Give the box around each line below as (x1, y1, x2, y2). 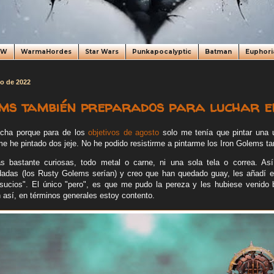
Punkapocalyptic (132, 48, 191, 56)
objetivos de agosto (88, 128, 160, 138)
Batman (205, 48, 232, 56)
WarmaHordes (21, 48, 72, 56)
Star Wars (85, 48, 119, 56)
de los (59, 128, 89, 138)
